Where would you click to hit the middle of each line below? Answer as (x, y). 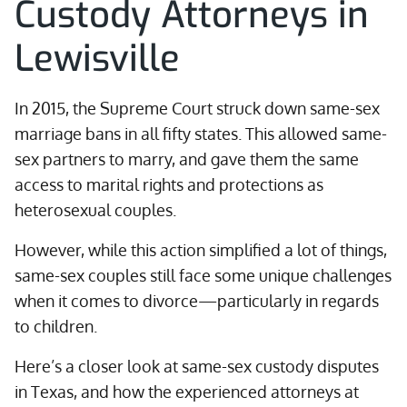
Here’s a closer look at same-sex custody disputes (197, 366)
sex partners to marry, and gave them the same (187, 159)
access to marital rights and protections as (169, 184)
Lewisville (97, 59)
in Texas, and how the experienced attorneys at (187, 392)
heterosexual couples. (95, 210)
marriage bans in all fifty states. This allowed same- (201, 134)
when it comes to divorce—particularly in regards (197, 301)
